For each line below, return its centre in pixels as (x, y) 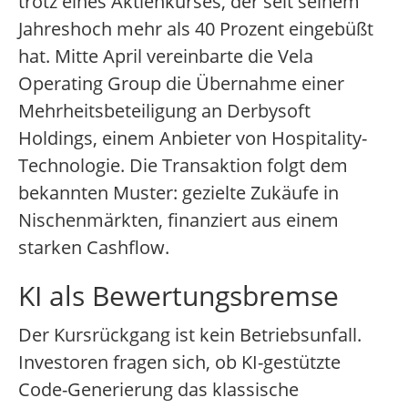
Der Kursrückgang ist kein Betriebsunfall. (190, 335)
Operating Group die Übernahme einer (181, 84)
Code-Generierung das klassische (158, 390)
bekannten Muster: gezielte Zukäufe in (178, 193)
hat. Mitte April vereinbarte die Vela (166, 56)
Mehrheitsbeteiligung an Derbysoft (164, 111)
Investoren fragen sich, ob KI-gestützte (179, 362)
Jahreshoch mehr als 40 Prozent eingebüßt (196, 29)
